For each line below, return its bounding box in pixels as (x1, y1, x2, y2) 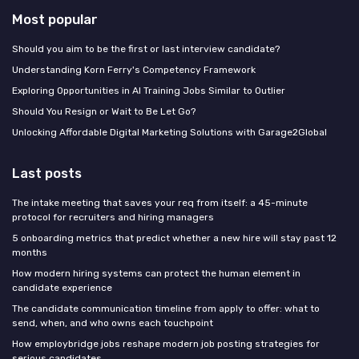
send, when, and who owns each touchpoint (12, 317, 213, 329)
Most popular (12, 11, 98, 28)
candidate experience (12, 282, 112, 294)
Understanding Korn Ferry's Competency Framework (12, 64, 256, 76)
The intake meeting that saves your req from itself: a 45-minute (12, 197, 308, 209)
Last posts (12, 165, 82, 182)
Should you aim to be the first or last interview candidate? (12, 43, 280, 55)
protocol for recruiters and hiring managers (12, 212, 214, 224)
